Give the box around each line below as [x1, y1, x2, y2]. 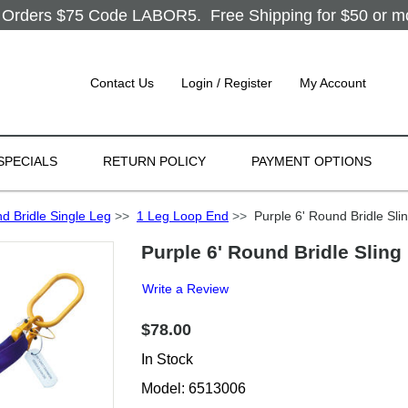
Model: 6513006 [141, 381, 246, 396]
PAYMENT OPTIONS [251, 154, 372, 168]
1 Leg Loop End [137, 209, 229, 223]
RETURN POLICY [103, 154, 206, 168]
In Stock [141, 352, 193, 367]
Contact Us [90, 76, 154, 90]
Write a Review [142, 281, 229, 296]
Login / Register [181, 76, 272, 90]
